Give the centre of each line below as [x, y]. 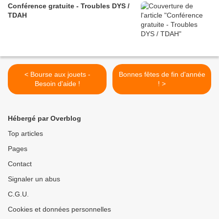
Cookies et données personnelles [59, 209]
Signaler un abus [34, 179]
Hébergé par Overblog [44, 119]
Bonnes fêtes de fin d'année [162, 75]
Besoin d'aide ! [57, 84]
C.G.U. [18, 194]
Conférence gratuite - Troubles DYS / [69, 6]
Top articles [25, 134]
